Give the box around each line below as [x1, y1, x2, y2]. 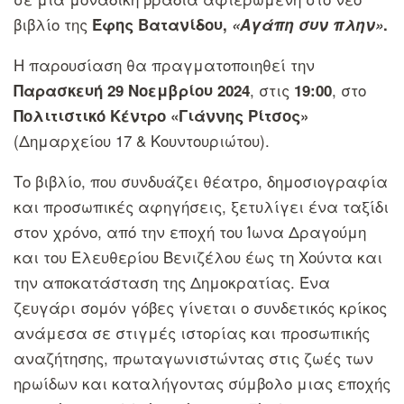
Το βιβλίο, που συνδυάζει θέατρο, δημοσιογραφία [14, 169, 388, 192]
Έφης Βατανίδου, [92, 13, 232, 35]
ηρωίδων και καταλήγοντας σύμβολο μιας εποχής [14, 371, 390, 394]
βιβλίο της [14, 12, 92, 35]
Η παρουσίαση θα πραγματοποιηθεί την [14, 52, 315, 76]
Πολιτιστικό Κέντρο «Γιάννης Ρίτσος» [14, 104, 308, 126]
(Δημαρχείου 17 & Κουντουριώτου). [14, 128, 274, 151]
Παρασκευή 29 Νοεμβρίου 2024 [14, 78, 250, 101]
